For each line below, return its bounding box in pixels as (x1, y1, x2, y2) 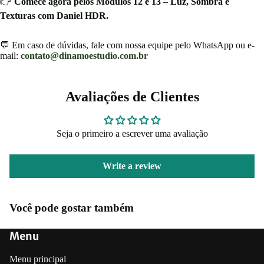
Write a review (103, 161, 161, 171)
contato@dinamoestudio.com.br (21, 51, 148, 61)
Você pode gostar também (9, 202, 134, 214)
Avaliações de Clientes (65, 89, 199, 105)
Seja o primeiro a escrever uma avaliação (56, 128, 208, 139)
